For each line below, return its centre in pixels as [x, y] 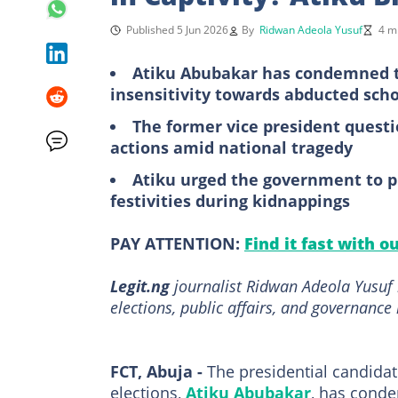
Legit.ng [140, 286]
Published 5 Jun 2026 [177, 29]
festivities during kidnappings [230, 200]
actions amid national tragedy [231, 147]
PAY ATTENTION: [177, 243]
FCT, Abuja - [159, 371]
